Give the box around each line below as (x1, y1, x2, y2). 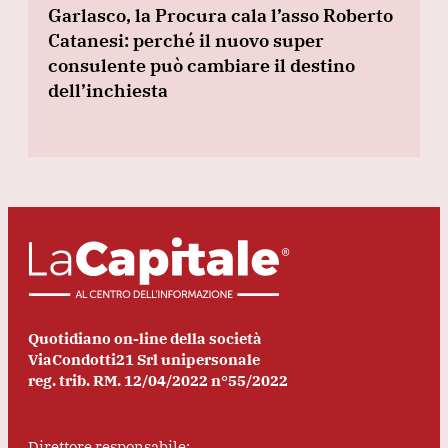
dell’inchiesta (48, 78, 168, 102)
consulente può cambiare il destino (48, 53, 355, 77)
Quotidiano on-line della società (28, 329, 262, 349)
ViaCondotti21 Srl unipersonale (28, 350, 260, 370)
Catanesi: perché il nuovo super (48, 28, 324, 52)
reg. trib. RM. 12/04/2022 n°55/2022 (28, 371, 288, 391)
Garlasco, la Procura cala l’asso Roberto (48, 3, 393, 27)
